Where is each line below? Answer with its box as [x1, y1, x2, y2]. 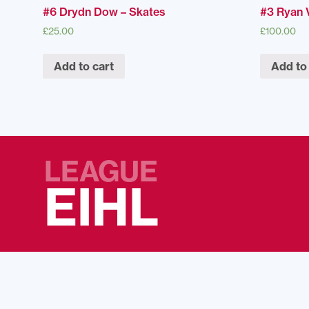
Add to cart [54, 59, 114, 73]
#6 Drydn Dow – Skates [43, 5, 166, 19]
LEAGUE [44, 153, 158, 189]
